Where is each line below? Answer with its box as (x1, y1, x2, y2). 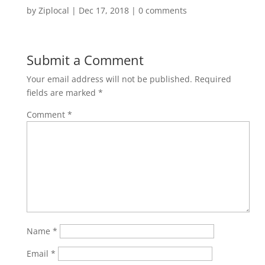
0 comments (138, 5, 187, 16)
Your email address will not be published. (26, 73, 192, 85)
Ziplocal (38, 5, 69, 16)
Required (194, 73, 231, 85)
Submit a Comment (26, 51, 144, 69)
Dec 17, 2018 (78, 5, 129, 16)
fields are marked (26, 87, 98, 98)
